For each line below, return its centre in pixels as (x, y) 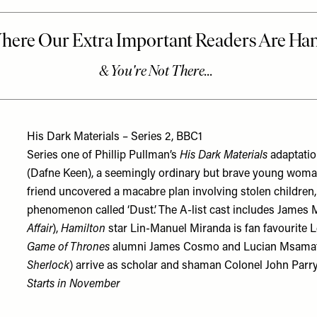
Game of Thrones (69, 248)
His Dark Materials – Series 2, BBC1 (115, 137)
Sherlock (48, 266)
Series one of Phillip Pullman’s (104, 156)
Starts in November (74, 284)
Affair (40, 229)
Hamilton (85, 229)
